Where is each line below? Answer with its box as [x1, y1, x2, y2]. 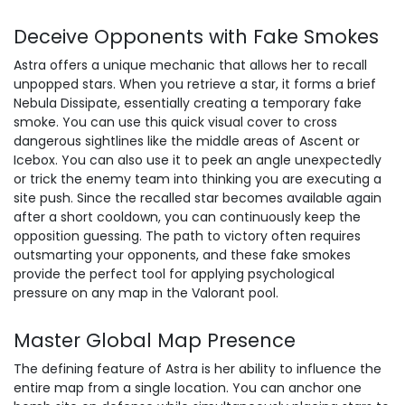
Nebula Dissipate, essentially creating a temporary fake [14, 94, 362, 112]
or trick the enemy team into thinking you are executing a [14, 170, 381, 188]
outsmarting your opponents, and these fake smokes [14, 246, 351, 264]
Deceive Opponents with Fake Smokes [14, 24, 379, 50]
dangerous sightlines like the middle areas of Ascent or [14, 132, 360, 150]
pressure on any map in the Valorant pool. [14, 284, 278, 302]
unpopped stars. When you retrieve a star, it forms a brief [14, 75, 376, 93]
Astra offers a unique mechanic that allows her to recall [14, 56, 367, 74]
